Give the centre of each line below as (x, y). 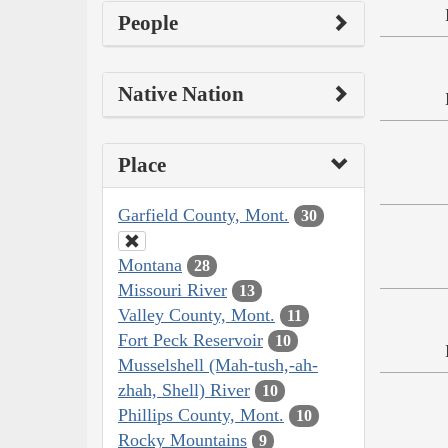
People (148, 22)
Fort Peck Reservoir (190, 339)
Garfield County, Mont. (203, 214)
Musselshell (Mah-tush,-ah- (218, 364)
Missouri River (172, 289)
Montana (150, 264)
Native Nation (181, 93)
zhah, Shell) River (184, 389)
